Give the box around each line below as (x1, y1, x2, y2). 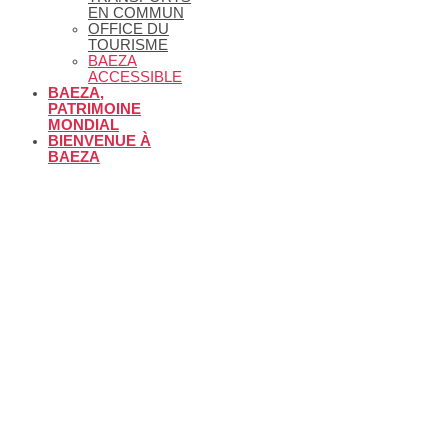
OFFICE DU (88, 20, 169, 37)
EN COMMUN (88, 4, 184, 21)
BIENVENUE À (48, 132, 151, 149)
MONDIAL (48, 116, 119, 133)
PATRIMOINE (48, 100, 141, 117)
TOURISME (88, 36, 168, 53)
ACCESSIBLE (88, 68, 182, 85)
